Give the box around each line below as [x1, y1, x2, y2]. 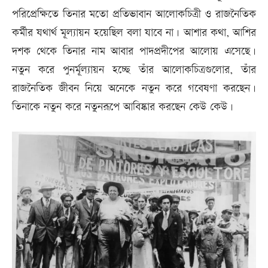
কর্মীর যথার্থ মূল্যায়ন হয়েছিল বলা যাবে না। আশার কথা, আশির [12, 25, 256, 40]
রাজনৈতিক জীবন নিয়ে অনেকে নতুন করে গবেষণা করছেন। [12, 80, 256, 96]
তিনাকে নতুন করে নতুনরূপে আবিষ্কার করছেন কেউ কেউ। [12, 99, 233, 114]
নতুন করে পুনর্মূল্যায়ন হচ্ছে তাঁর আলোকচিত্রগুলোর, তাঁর [12, 62, 256, 77]
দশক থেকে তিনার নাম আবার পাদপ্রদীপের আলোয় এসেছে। [12, 43, 256, 59]
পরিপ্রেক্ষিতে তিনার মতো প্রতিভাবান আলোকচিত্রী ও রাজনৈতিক [12, 6, 256, 22]
